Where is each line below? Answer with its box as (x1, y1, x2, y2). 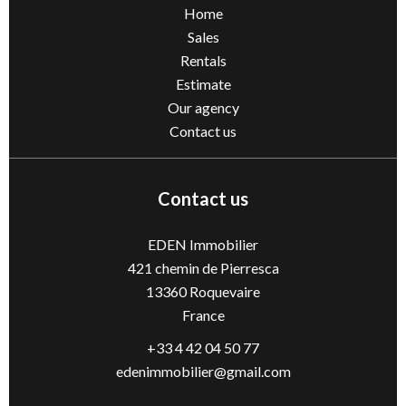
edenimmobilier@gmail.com (115, 362, 291, 380)
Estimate (175, 74, 231, 92)
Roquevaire (187, 282, 260, 300)
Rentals (179, 51, 227, 69)
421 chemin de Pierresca (127, 258, 279, 276)
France (181, 305, 225, 324)
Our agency (167, 98, 239, 116)
